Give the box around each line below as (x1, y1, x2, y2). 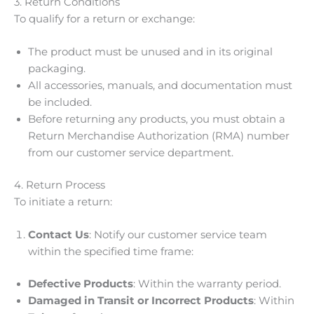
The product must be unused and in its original (28, 46, 273, 59)
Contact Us (28, 228, 89, 242)
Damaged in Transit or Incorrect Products (28, 294, 254, 308)
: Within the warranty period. (133, 278, 281, 291)
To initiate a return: (14, 196, 112, 209)
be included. (28, 96, 92, 109)
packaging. (28, 62, 86, 76)
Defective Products (28, 278, 133, 291)
